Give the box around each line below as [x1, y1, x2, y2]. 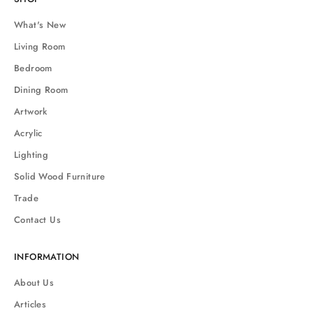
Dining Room [14, 82, 68, 96]
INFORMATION [14, 249, 80, 263]
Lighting [14, 147, 49, 161]
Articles [14, 297, 47, 311]
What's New [14, 17, 66, 31]
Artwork [14, 104, 48, 118]
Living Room [14, 39, 66, 53]
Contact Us [14, 212, 61, 226]
